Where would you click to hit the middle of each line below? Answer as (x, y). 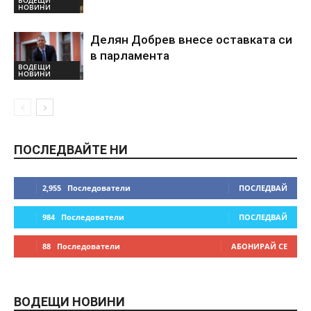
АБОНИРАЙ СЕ (259, 246)
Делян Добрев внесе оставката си (191, 40)
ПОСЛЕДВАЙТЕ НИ (71, 150)
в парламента (130, 56)
